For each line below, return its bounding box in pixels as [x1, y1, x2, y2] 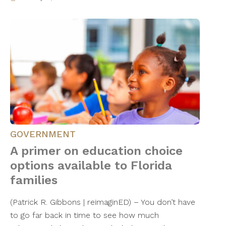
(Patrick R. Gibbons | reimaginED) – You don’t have [10, 197, 195, 207]
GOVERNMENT [10, 129, 76, 140]
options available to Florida [10, 158, 172, 173]
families [10, 173, 58, 188]
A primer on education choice [10, 144, 183, 158]
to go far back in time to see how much [10, 210, 159, 220]
